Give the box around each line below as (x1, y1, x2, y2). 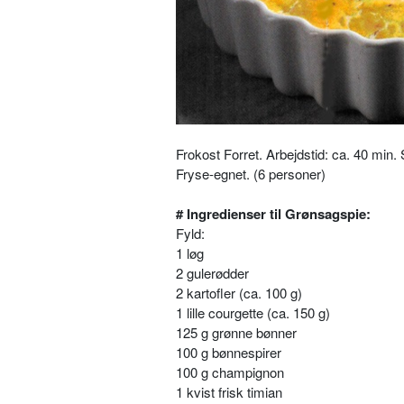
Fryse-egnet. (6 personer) (176, 164, 329, 183)
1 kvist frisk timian (176, 382, 282, 401)
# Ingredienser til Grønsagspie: (176, 204, 371, 224)
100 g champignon (176, 363, 284, 381)
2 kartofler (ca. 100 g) (176, 283, 302, 302)
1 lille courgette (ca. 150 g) (176, 303, 330, 322)
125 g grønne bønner (176, 323, 297, 342)
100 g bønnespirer (176, 343, 281, 362)
